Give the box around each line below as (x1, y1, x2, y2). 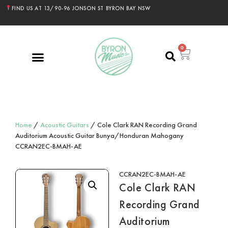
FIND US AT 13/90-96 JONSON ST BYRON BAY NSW (11, 4, 151, 12)
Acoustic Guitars (40, 120, 89, 129)
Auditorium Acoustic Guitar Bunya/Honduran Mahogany (15, 131, 184, 140)
